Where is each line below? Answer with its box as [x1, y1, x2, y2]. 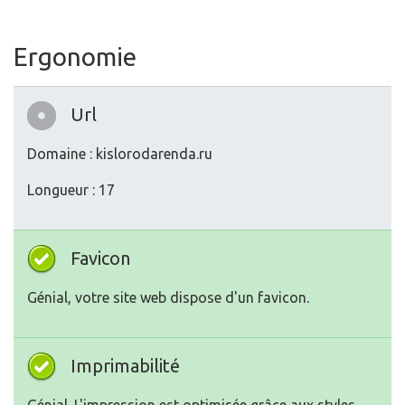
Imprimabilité [71, 355, 180, 377]
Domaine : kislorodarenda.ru [27, 146, 212, 163]
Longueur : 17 [27, 182, 115, 199]
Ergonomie [14, 42, 137, 71]
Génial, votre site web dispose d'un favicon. [27, 289, 309, 306]
